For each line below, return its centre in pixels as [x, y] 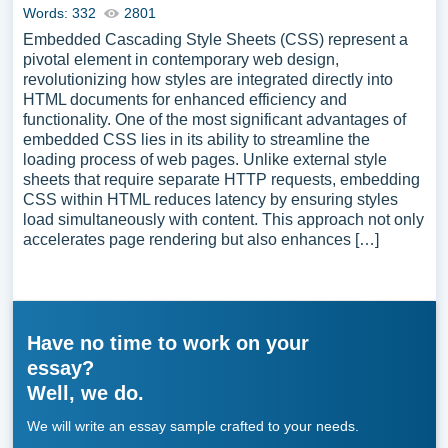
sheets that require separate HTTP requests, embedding [221, 179]
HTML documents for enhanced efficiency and [184, 99]
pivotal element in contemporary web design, [180, 59]
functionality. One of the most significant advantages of [214, 119]
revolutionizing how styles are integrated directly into [207, 79]
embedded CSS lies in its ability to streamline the [196, 139]
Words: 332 [59, 13]
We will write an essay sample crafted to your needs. [192, 426]
